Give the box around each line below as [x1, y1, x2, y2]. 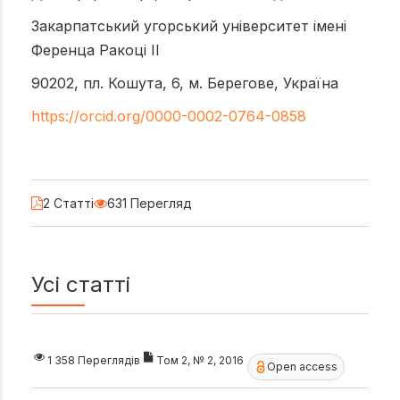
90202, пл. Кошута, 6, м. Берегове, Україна [31, 73, 338, 92]
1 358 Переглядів [47, 353, 140, 367]
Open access [267, 360, 338, 374]
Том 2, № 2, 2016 [156, 353, 244, 367]
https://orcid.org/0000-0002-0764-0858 [31, 106, 306, 125]
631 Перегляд [107, 195, 192, 211]
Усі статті [31, 271, 130, 298]
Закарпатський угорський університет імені [31, 16, 346, 35]
